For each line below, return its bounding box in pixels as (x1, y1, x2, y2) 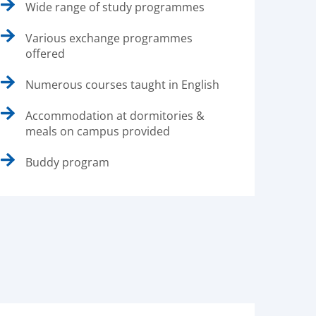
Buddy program (25, 154, 109, 170)
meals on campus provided (25, 123, 170, 139)
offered (25, 46, 65, 61)
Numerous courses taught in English (25, 77, 219, 92)
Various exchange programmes (25, 30, 193, 46)
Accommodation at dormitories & (25, 108, 205, 123)
